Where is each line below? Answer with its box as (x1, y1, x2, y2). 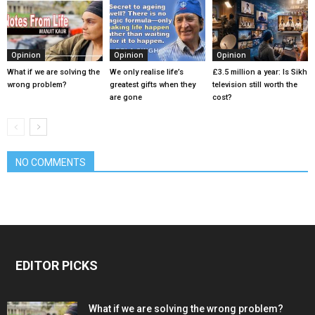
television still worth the (212, 80, 297, 90)
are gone (109, 93, 142, 103)
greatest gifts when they (109, 80, 195, 90)
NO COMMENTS (15, 157, 86, 169)
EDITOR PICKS (15, 258, 98, 274)
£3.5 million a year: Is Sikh (212, 67, 307, 77)
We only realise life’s (109, 67, 184, 77)
